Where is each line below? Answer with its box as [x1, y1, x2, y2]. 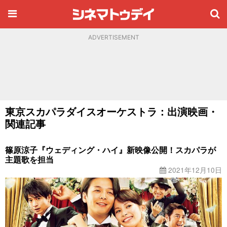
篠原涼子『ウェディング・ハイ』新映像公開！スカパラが [5, 144, 216, 156]
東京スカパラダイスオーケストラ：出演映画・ [5, 104, 218, 119]
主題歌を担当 [5, 154, 54, 165]
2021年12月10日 [166, 165, 222, 175]
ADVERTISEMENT [88, 33, 139, 41]
